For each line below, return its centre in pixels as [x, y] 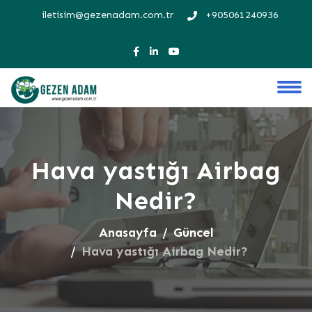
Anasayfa [127, 233]
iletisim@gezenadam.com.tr [108, 15]
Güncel [193, 233]
